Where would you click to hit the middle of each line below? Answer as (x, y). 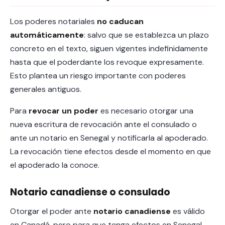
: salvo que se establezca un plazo (146, 35)
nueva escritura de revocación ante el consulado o (103, 124)
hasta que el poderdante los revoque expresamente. (107, 62)
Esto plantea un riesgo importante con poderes (98, 76)
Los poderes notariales (53, 21)
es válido (188, 211)
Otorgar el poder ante (52, 211)
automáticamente (47, 35)
